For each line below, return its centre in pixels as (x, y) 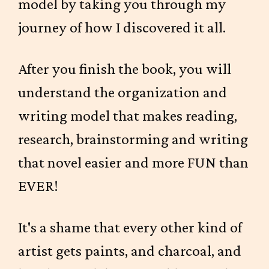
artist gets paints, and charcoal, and (130, 251)
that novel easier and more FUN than (133, 162)
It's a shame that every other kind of (130, 227)
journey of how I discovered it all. (122, 27)
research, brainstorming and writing (133, 139)
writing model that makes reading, (128, 116)
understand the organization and (122, 92)
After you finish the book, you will (125, 69)
